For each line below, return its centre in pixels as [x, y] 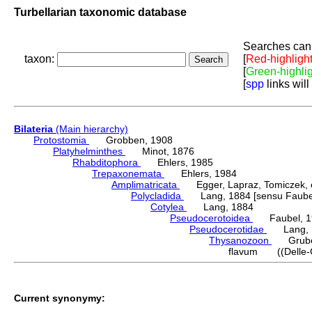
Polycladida [157, 196]
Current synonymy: [60, 298]
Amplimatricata [146, 185]
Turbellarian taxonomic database [100, 12]
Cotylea [169, 207]
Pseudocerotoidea [211, 218]
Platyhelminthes [89, 151]
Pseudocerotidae [228, 229]
